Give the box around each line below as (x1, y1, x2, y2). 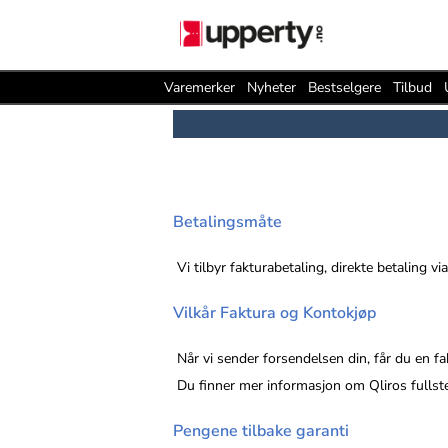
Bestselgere (308, 78, 381, 97)
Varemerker (164, 78, 235, 97)
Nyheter (247, 78, 296, 97)
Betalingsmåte (172, 211, 282, 233)
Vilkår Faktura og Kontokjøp (172, 302, 376, 324)
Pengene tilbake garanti (172, 420, 349, 442)
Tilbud (393, 78, 432, 97)
